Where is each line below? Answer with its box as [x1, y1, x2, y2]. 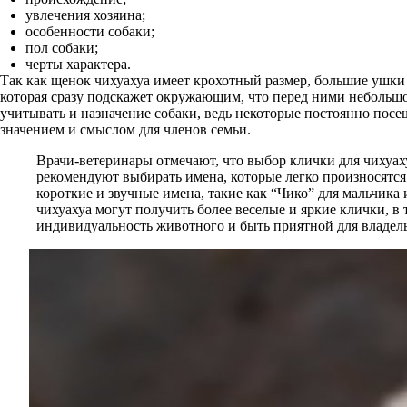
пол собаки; [25, 40, 98, 55]
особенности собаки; [25, 24, 154, 39]
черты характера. [25, 56, 131, 72]
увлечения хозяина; [25, 7, 145, 23]
